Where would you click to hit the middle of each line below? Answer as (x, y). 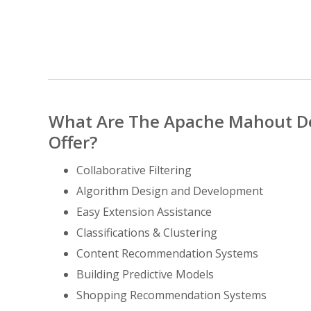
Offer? (73, 142)
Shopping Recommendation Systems (171, 295)
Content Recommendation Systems (167, 253)
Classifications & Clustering (147, 232)
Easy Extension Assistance (144, 211)
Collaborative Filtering (134, 170)
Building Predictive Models (145, 274)
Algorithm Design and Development (170, 191)
